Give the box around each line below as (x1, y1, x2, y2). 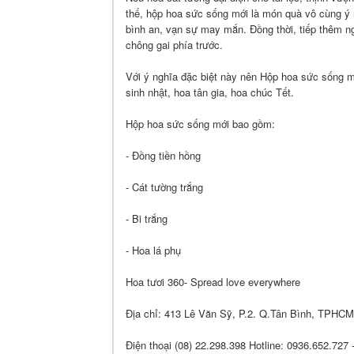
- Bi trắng (126, 211, 168, 226)
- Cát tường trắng (126, 179, 203, 194)
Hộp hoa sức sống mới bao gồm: (126, 116, 275, 131)
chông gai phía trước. (126, 37, 223, 52)
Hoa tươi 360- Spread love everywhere (126, 274, 300, 289)
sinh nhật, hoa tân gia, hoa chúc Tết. (126, 85, 294, 100)
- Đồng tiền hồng (126, 148, 201, 163)
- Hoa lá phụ (126, 243, 181, 258)
